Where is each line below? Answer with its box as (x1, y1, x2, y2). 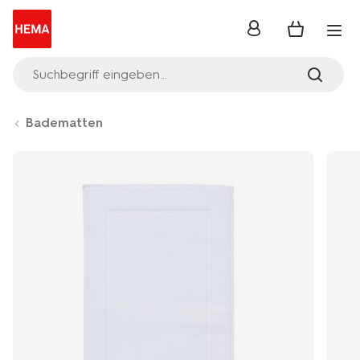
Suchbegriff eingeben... (32, 67, 167, 82)
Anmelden (245, 25, 309, 41)
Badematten (26, 115, 103, 130)
